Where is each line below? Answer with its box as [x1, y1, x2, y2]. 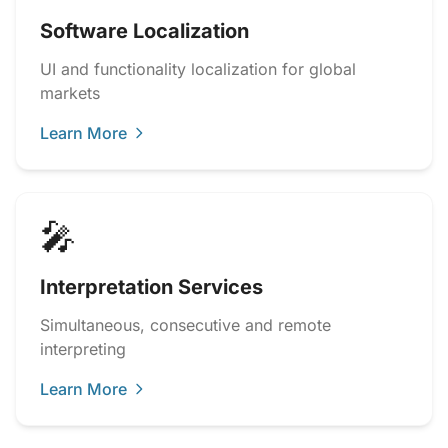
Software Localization [40, 19, 249, 43]
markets [40, 83, 100, 103]
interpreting [40, 339, 126, 359]
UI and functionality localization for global [40, 59, 356, 79]
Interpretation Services [40, 275, 263, 299]
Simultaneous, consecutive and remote [40, 315, 331, 335]
